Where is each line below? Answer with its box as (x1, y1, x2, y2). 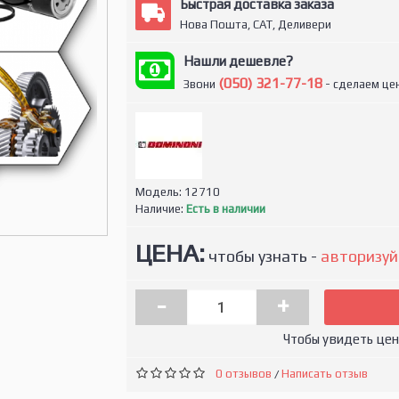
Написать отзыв (281, 367, 368, 380)
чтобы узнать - (204, 247, 321, 265)
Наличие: (134, 202, 186, 216)
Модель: (134, 185, 184, 199)
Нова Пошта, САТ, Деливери (179, 18, 331, 31)
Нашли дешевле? (183, 53, 293, 69)
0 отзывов (215, 367, 272, 380)
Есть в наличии (185, 202, 265, 216)
